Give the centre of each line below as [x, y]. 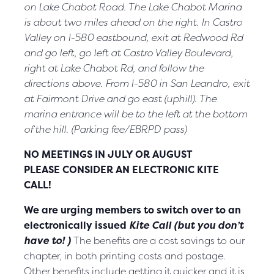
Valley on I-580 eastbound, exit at [102, 37]
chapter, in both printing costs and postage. [125, 255]
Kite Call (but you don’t [186, 225]
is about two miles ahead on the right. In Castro [133, 22]
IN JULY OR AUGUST [144, 154]
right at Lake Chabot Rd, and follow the [114, 68]
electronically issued [76, 225]
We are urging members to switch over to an [132, 209]
